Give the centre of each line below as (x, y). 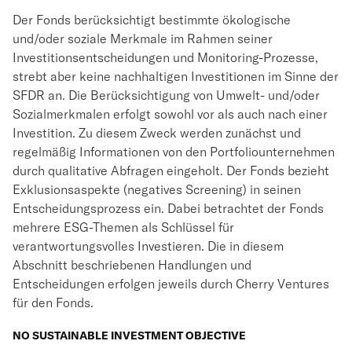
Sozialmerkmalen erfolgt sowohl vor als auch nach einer (170, 114)
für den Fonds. (53, 302)
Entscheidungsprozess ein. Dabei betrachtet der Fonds (168, 208)
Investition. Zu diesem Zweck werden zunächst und (157, 133)
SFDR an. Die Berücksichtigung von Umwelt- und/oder (166, 95)
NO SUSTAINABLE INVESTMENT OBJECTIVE (129, 335)
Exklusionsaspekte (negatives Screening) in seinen (157, 189)
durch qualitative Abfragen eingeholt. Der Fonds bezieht (171, 170)
